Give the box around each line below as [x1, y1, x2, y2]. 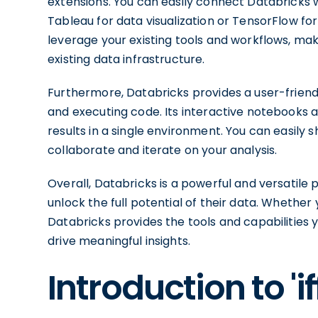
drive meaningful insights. [48, 233, 191, 249]
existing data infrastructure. [48, 51, 205, 67]
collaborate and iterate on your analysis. [48, 142, 278, 158]
